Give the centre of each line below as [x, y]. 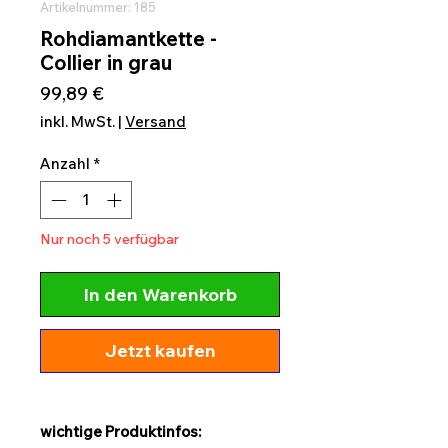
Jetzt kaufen [160, 351]
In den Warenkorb [160, 295]
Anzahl [65, 163]
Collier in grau [106, 62]
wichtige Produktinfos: [120, 432]
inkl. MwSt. [77, 121]
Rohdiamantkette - [128, 38]
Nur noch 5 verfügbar [109, 239]
